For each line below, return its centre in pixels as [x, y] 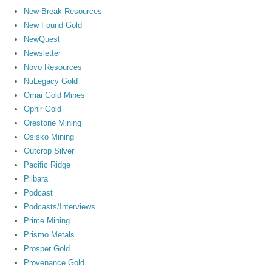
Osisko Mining [49, 137]
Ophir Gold [43, 109]
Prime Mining [47, 220]
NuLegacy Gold [51, 81]
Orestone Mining [53, 123]
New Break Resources [63, 11]
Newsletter [42, 53]
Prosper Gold [47, 248]
